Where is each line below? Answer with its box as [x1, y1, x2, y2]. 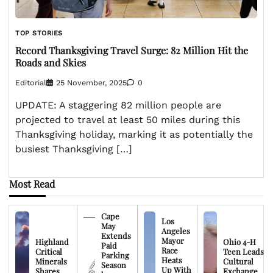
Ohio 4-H [223, 236, 256, 247]
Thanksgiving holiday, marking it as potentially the [15, 128, 253, 140]
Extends [101, 230, 132, 241]
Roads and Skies [15, 56, 86, 69]
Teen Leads [223, 246, 264, 257]
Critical [35, 246, 62, 257]
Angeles [161, 225, 190, 236]
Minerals [35, 255, 67, 266]
